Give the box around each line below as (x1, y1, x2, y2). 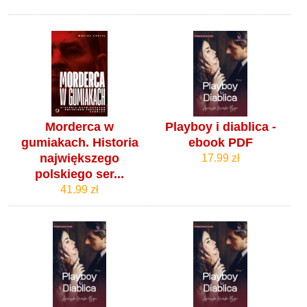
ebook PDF (188, 135, 253, 149)
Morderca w (45, 119, 114, 134)
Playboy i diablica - (164, 119, 276, 134)
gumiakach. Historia (21, 135, 138, 149)
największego (40, 151, 120, 165)
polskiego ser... (35, 167, 125, 181)
